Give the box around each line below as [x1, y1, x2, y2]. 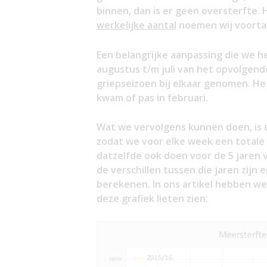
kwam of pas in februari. [96, 91, 208, 104]
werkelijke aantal [96, 18, 176, 32]
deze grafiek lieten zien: [96, 192, 208, 206]
